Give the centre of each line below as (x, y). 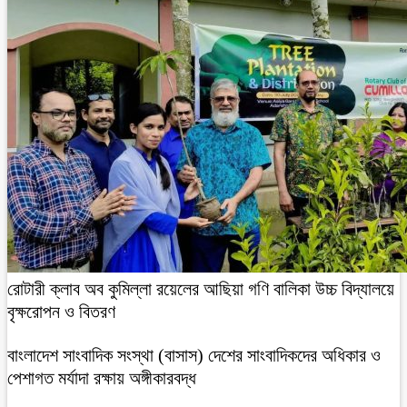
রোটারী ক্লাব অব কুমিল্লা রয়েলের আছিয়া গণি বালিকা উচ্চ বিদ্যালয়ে (201, 289)
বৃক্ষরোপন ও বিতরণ (61, 312)
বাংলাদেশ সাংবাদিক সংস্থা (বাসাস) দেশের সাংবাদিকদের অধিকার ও (194, 356)
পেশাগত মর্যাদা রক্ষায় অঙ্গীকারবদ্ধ (102, 378)
